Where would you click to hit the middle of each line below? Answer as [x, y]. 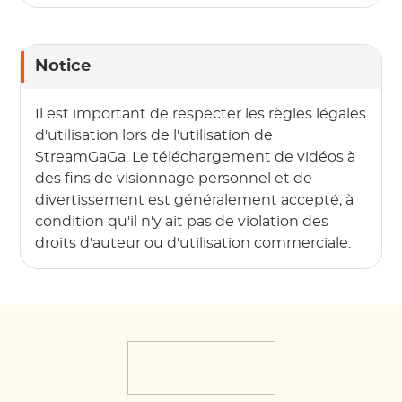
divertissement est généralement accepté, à [195, 201]
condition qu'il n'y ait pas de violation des [182, 222]
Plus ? [57, 25]
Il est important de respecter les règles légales [201, 114]
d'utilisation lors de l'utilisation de [154, 136]
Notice [63, 67]
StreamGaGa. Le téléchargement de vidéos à [196, 157]
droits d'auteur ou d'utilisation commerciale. [193, 244]
